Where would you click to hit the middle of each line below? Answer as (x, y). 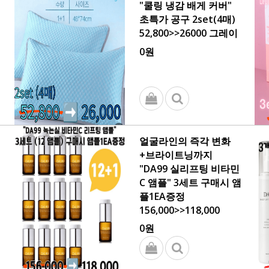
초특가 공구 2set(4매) (187, 19)
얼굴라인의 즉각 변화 (185, 141)
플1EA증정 (162, 196)
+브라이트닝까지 (176, 155)
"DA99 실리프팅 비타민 (189, 169)
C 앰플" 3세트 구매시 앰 (190, 183)
